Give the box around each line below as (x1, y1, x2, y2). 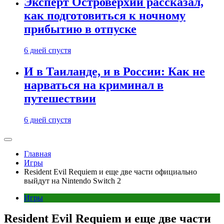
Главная (24, 149, 51, 158)
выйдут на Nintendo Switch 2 (24, 176, 121, 185)
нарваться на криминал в (24, 78, 163, 91)
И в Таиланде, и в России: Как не (24, 64, 205, 78)
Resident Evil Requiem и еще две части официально (24, 167, 197, 176)
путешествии (24, 91, 96, 105)
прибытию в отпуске (24, 22, 136, 35)
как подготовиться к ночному (24, 8, 185, 22)
